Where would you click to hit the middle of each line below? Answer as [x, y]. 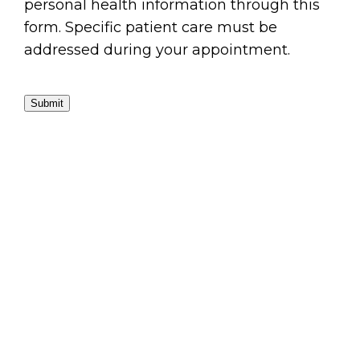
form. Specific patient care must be [151, 28]
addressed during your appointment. [157, 50]
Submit [47, 104]
